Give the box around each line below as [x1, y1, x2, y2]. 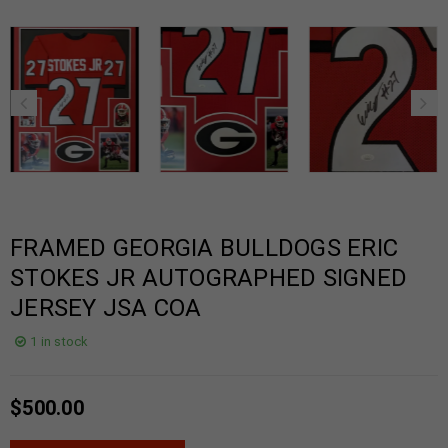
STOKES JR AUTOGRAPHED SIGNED [10, 264, 407, 293]
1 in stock [30, 334, 88, 350]
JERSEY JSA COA [10, 294, 202, 323]
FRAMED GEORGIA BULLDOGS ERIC [10, 234, 398, 263]
